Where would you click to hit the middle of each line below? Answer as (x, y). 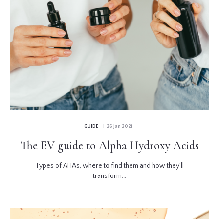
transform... (109, 176)
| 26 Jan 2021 (117, 126)
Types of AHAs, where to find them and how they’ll (109, 165)
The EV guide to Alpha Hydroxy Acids (109, 145)
